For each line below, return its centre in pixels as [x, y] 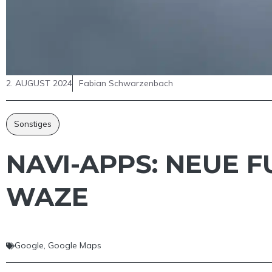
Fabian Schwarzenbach [126, 83]
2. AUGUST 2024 [39, 83]
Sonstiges [33, 124]
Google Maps [75, 246]
